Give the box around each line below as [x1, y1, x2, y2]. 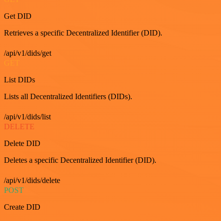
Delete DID [4, 139, 40, 147]
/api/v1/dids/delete [4, 176, 60, 184]
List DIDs [4, 75, 35, 84]
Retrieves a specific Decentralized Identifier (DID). [4, 28, 162, 37]
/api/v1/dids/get [4, 48, 51, 57]
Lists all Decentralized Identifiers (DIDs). [4, 92, 132, 101]
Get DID [4, 11, 32, 20]
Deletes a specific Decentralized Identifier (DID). [4, 155, 156, 164]
